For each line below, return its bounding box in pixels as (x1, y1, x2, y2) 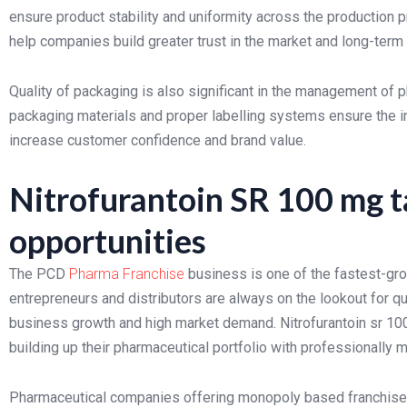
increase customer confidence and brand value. (9, 132, 306, 149)
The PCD (9, 265, 69, 283)
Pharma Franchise (69, 265, 184, 283)
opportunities (9, 221, 206, 261)
